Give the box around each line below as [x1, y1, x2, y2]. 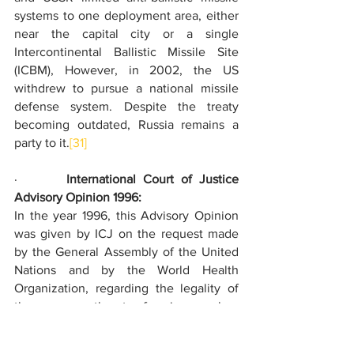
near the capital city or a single [14, 27, 239, 40]
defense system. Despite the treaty [14, 100, 239, 113]
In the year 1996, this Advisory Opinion [14, 209, 239, 222]
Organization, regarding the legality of [14, 281, 239, 295]
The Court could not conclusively [14, 336, 239, 349]
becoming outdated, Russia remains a [14, 118, 239, 131]
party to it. [14, 136, 70, 149]
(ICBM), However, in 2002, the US [14, 63, 239, 77]
